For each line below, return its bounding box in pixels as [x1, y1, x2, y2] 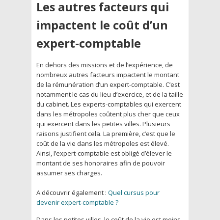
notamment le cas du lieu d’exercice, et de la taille [36, 89, 183, 99]
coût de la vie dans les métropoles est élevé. [36, 138, 169, 148]
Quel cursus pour [108, 188, 160, 197]
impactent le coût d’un [36, 17, 168, 33]
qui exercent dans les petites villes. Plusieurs [36, 119, 170, 128]
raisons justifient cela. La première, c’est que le [36, 129, 175, 138]
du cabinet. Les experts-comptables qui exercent [36, 99, 181, 109]
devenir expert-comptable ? [36, 197, 118, 207]
